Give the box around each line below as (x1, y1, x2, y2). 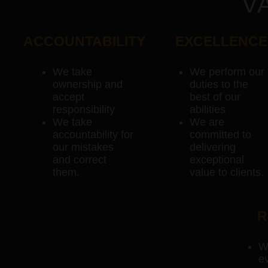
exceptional (190, 154, 245, 166)
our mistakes (53, 141, 114, 153)
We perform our (190, 66, 265, 78)
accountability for (53, 129, 134, 141)
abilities (190, 103, 226, 115)
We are (190, 116, 225, 128)
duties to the (190, 78, 249, 90)
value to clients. (190, 166, 264, 178)
